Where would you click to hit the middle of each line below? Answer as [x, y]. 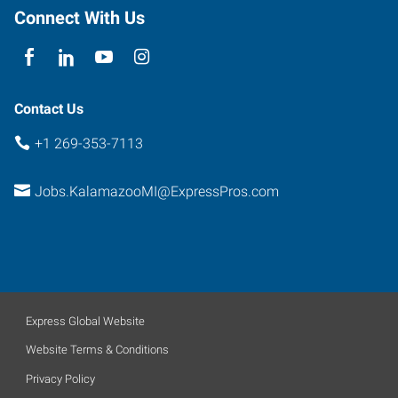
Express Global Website [85, 321]
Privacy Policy [60, 378]
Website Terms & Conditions [97, 350]
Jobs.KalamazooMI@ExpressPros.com [156, 191]
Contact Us [49, 108]
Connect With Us [80, 17]
